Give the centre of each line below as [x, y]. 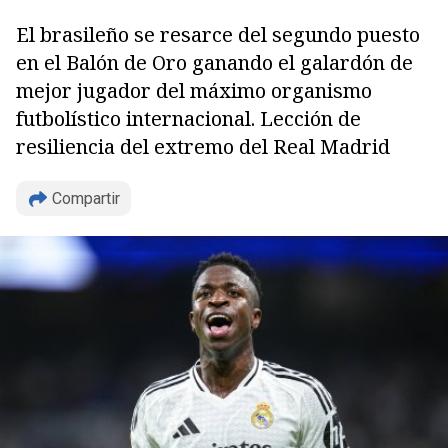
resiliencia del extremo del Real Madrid [203, 146]
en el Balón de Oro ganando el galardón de [214, 62]
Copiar [84, 212]
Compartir [86, 198]
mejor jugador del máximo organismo [194, 90]
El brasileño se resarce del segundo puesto [218, 34]
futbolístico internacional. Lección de [188, 118]
